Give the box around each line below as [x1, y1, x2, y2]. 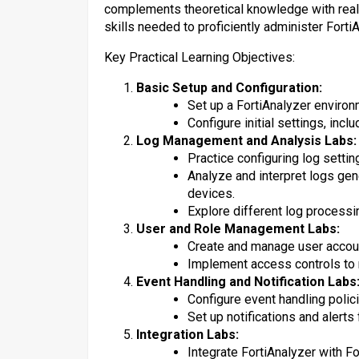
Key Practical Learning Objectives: [104, 50, 295, 65]
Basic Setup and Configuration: [136, 80, 322, 95]
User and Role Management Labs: [136, 221, 340, 236]
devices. [188, 186, 235, 201]
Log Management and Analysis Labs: [136, 133, 357, 148]
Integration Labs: [136, 327, 239, 342]
